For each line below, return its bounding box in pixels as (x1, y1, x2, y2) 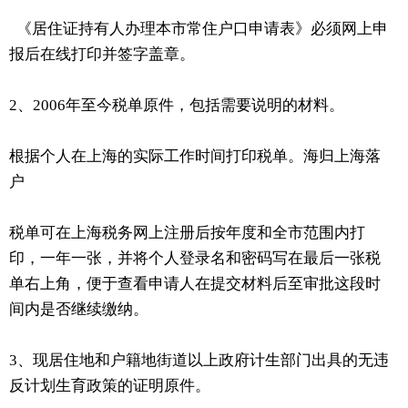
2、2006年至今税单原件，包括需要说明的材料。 (9, 96, 344, 114)
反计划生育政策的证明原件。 (9, 376, 210, 394)
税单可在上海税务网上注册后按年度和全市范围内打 (9, 223, 365, 241)
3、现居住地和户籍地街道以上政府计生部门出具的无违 (9, 351, 389, 369)
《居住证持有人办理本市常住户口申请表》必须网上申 (9, 19, 388, 37)
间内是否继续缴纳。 (9, 300, 148, 318)
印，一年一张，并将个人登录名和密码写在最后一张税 (9, 249, 381, 267)
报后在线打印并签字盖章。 (9, 45, 195, 63)
